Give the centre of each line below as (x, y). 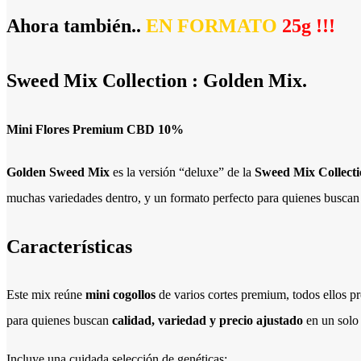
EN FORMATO (212, 25)
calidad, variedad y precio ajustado (207, 321)
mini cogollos (120, 295)
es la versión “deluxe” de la (182, 172)
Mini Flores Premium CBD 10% (95, 130)
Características (69, 247)
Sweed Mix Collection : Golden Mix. (157, 80)
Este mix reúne (46, 295)
